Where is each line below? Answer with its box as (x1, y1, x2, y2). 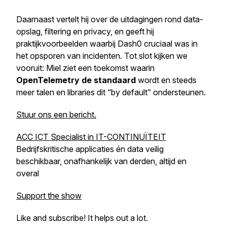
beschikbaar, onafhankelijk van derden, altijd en (16, 156, 186, 166)
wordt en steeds (136, 75, 197, 85)
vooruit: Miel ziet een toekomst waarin (16, 63, 155, 73)
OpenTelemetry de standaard (16, 75, 136, 85)
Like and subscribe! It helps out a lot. (16, 213, 148, 223)
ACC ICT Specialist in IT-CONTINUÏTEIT (16, 132, 166, 142)
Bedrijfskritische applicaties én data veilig (16, 144, 164, 154)
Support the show (16, 191, 82, 201)
